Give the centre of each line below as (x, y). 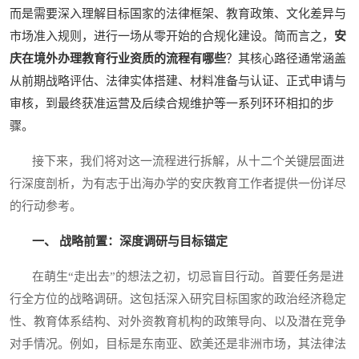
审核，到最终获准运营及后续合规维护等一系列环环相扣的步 (172, 103)
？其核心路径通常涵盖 (286, 58)
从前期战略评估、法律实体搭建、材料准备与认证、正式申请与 (178, 81)
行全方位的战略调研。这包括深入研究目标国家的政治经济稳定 (178, 298)
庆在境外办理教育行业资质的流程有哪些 (118, 58)
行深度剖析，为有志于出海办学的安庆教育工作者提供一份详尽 (178, 183)
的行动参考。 (46, 206)
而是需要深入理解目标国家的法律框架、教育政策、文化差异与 (178, 13)
